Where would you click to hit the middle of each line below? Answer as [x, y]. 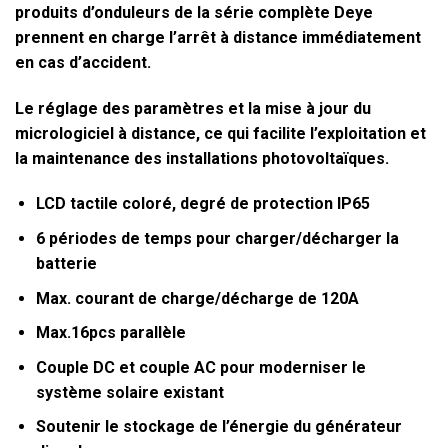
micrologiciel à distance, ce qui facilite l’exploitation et [220, 133]
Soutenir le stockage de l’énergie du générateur [218, 427]
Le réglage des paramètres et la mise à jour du [193, 108]
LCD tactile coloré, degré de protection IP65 [202, 204]
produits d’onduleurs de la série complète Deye [194, 12]
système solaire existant [129, 392]
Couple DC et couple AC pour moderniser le [200, 367]
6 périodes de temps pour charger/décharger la [217, 239]
